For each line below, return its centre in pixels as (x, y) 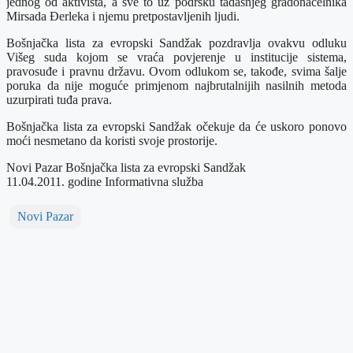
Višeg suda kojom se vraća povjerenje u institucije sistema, (176, 57)
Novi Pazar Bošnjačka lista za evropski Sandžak (126, 167)
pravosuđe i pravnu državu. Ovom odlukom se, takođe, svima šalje (176, 71)
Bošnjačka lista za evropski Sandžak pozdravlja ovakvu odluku (176, 43)
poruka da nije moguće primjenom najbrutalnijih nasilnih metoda (176, 85)
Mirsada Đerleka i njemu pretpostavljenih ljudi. (123, 16)
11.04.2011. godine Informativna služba (105, 181)
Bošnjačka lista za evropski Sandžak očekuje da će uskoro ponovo (176, 126)
